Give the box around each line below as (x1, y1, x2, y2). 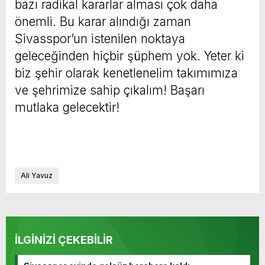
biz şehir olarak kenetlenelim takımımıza (15, 65, 238, 80)
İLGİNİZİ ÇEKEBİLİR (15, 233, 113, 246)
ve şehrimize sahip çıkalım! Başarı (15, 82, 205, 98)
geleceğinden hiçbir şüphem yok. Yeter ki (15, 48, 244, 63)
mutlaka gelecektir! (15, 99, 119, 115)
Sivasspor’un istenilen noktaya (15, 31, 185, 46)
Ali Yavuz (21, 170, 53, 180)
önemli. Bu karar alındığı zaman (15, 14, 191, 29)
